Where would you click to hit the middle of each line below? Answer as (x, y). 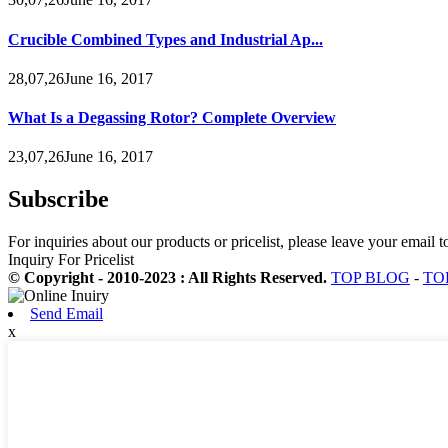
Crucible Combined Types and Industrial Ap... (165, 39)
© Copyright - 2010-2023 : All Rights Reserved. (169, 278)
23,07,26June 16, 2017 (80, 157)
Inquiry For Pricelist (71, 260)
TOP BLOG (370, 278)
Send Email (66, 314)
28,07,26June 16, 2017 (80, 78)
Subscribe (58, 199)
